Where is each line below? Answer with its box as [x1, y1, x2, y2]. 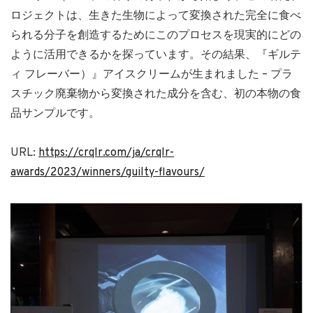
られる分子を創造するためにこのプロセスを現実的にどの [10, 29, 301, 43]
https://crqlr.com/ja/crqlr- [38, 146, 174, 161]
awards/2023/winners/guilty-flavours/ [10, 166, 205, 180]
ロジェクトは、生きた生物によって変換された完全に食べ [10, 9, 301, 24]
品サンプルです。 [10, 107, 100, 122]
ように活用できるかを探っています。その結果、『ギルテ [10, 48, 301, 63]
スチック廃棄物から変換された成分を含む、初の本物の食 [10, 87, 301, 102]
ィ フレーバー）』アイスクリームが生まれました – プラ [10, 68, 293, 82]
